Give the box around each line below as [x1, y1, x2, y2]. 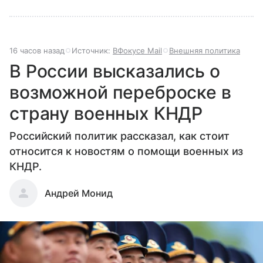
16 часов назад [9, 46, 65, 56]
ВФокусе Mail [113, 46, 162, 56]
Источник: [72, 46, 113, 56]
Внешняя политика [169, 46, 240, 56]
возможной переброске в [9, 82, 231, 103]
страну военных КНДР [9, 103, 203, 124]
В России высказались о [9, 60, 220, 82]
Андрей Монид [45, 187, 113, 200]
